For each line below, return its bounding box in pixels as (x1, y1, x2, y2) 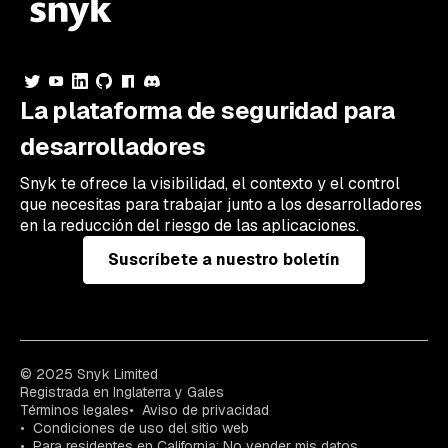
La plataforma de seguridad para (20, 95, 395, 127)
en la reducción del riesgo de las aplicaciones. (20, 215, 359, 237)
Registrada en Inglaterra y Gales (20, 383, 224, 402)
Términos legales (20, 401, 129, 420)
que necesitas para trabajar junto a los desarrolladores (20, 194, 422, 216)
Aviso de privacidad (142, 401, 269, 420)
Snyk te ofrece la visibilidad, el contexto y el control (20, 173, 400, 195)
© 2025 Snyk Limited (20, 365, 158, 384)
